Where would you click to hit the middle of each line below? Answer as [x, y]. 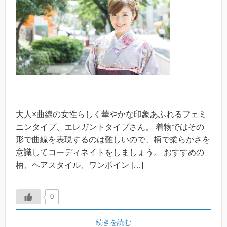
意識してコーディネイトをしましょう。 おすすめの [110, 152]
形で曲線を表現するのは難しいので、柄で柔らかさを [113, 139]
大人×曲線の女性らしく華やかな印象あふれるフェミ [111, 114]
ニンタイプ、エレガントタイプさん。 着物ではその [110, 127]
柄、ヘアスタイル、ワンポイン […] [80, 165]
